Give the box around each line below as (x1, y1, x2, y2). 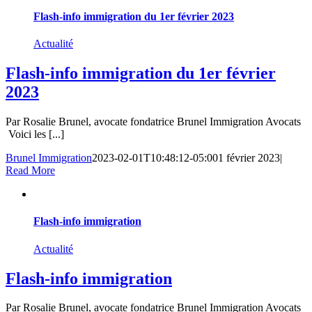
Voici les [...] (6, 128, 64, 141)
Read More (6, 164, 55, 177)
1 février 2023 (218, 152, 280, 164)
